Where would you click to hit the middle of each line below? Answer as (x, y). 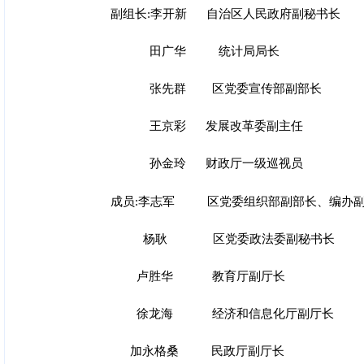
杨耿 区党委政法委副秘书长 (223, 238)
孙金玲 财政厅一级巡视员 (207, 164)
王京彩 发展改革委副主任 (207, 126)
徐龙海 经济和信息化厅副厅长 (222, 313)
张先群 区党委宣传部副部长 (216, 89)
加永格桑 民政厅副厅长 (197, 351)
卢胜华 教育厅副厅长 (198, 276)
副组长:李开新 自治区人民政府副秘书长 (225, 14)
